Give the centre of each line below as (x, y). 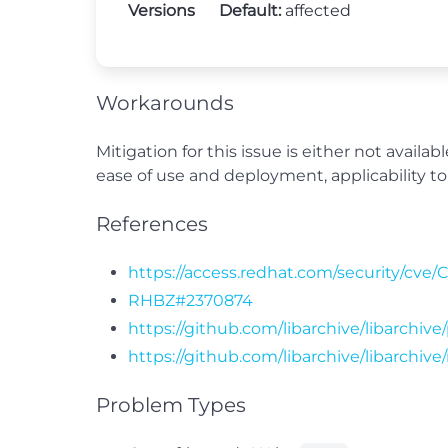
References (152, 224)
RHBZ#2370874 (190, 300)
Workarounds (165, 103)
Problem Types (171, 405)
